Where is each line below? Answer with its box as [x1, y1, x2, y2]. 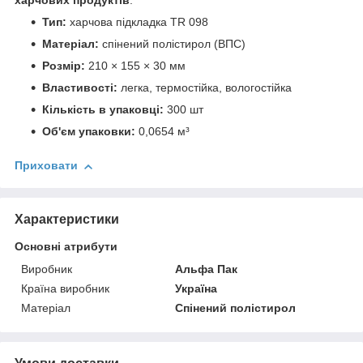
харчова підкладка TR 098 [66, 15, 208, 29]
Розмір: [42, 59, 85, 73]
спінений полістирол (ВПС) [99, 37, 246, 51]
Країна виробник [21, 281, 109, 295]
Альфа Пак [175, 262, 238, 275]
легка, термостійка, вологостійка [117, 81, 292, 95]
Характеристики [15, 211, 119, 226]
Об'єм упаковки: [42, 125, 135, 139]
